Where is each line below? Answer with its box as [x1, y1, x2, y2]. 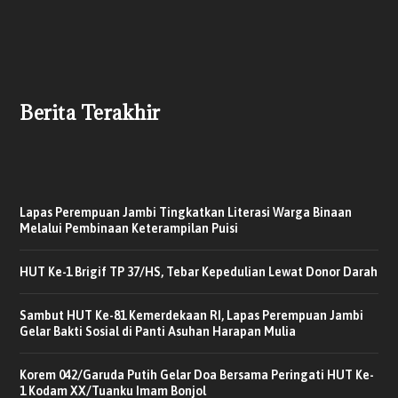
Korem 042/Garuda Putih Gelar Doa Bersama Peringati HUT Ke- [20, 367, 375, 382]
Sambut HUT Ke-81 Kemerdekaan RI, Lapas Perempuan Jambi [20, 307, 364, 322]
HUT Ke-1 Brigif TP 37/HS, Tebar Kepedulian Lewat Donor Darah [20, 264, 378, 279]
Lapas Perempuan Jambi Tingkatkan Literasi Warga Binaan [20, 204, 353, 219]
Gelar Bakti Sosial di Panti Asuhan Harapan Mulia [20, 323, 297, 338]
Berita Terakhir [20, 99, 161, 125]
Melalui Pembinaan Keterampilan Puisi [20, 220, 239, 235]
